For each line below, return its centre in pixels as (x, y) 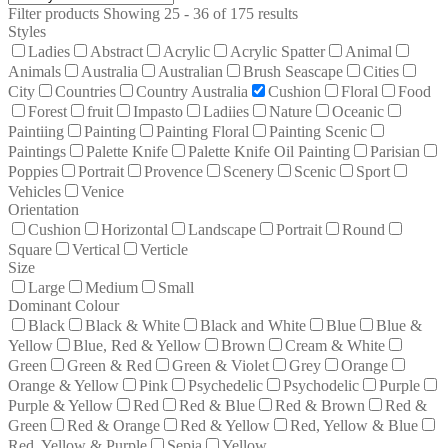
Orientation (43, 209)
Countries (85, 91)
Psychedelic (225, 385)
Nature (290, 111)
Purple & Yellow (60, 405)
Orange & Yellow (63, 385)
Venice (102, 191)
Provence (173, 171)
